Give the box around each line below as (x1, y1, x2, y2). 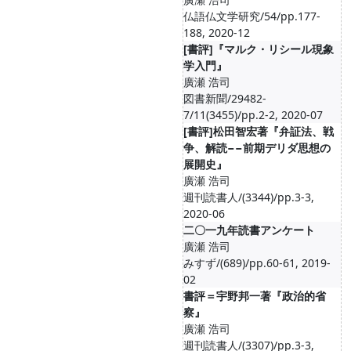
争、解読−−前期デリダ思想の (183, 140, 331, 155)
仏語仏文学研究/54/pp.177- (183, 9, 320, 24)
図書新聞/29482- (183, 91, 266, 106)
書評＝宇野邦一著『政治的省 (183, 288, 326, 303)
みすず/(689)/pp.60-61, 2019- (183, 255, 331, 270)
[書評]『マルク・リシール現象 (183, 42, 334, 56)
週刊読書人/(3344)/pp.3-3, (183, 190, 314, 204)
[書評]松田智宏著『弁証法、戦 (183, 124, 334, 139)
